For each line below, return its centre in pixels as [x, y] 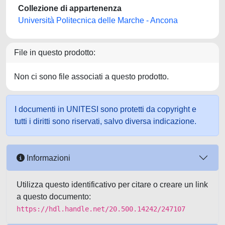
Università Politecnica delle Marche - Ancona [98, 20]
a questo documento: [54, 197]
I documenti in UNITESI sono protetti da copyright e [105, 109]
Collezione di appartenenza [70, 8]
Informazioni [47, 158]
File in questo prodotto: [55, 52]
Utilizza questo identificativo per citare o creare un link [112, 185]
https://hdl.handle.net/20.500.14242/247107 [101, 209]
